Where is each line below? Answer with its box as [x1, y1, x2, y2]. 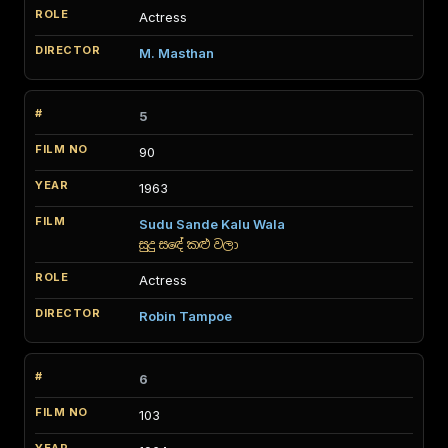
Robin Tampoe [139, 308, 232, 324]
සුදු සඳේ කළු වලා [139, 237, 238, 252]
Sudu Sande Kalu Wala [139, 216, 285, 232]
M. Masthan [139, 45, 214, 61]
